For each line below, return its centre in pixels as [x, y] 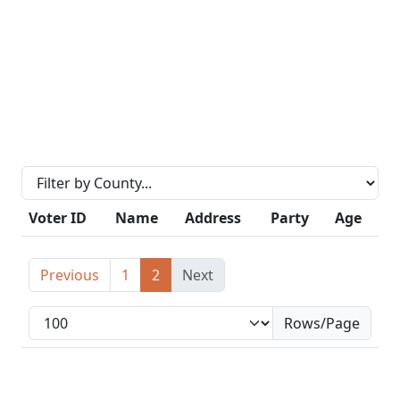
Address [213, 218]
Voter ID [58, 218]
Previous [70, 275]
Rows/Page [322, 323]
